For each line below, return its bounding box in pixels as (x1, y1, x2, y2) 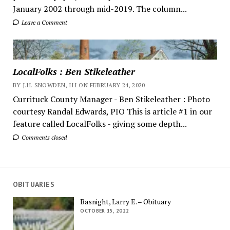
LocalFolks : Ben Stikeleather (12, 65, 135, 78)
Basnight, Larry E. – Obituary (80, 196, 171, 206)
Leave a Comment (20, 18, 67, 26)
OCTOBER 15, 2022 (80, 207, 129, 214)
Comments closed (20, 133, 67, 142)
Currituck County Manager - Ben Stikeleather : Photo (12, 93, 210, 105)
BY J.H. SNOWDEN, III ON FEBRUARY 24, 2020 (12, 81, 145, 89)
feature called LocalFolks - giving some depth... (12, 118, 187, 130)
